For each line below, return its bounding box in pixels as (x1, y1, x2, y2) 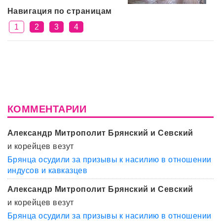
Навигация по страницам (7, 7, 112, 15)
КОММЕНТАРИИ (7, 104, 87, 114)
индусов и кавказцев (7, 166, 88, 175)
